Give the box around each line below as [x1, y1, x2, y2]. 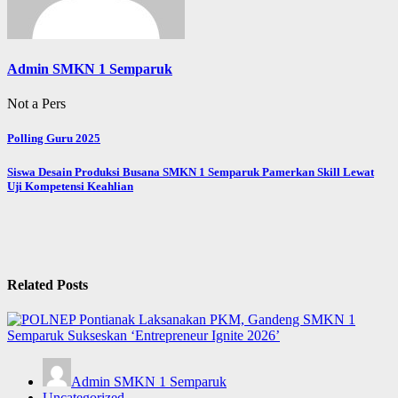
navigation [6, 155, 102, 179]
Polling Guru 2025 [7, 131, 100, 146]
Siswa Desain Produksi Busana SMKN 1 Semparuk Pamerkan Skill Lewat [7, 165, 374, 179]
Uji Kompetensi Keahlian [7, 179, 133, 194]
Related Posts [7, 276, 88, 292]
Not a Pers [7, 96, 66, 112]
